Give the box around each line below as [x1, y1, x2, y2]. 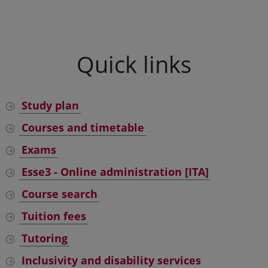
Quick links [77, 48, 191, 80]
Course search [21, 187, 98, 201]
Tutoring [21, 231, 68, 245]
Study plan [21, 98, 79, 112]
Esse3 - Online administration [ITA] [21, 165, 209, 179]
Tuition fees [21, 209, 86, 223]
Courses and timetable [21, 120, 144, 135]
